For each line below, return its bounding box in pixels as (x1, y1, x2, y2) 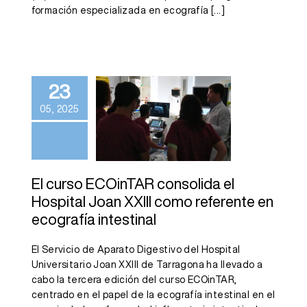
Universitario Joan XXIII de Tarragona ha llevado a (31, 260, 263, 270)
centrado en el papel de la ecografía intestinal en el (31, 290, 275, 300)
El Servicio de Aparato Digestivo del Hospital (31, 245, 241, 255)
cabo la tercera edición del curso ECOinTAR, (31, 275, 237, 285)
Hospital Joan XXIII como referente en (31, 194, 273, 210)
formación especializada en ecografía (31, 5, 209, 15)
